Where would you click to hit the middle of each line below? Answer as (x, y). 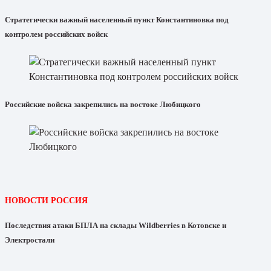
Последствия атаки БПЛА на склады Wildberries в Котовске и (116, 226)
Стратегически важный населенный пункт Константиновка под (117, 19)
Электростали (30, 240)
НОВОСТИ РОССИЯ (46, 201)
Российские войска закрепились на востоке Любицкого (103, 104)
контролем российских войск (56, 34)
